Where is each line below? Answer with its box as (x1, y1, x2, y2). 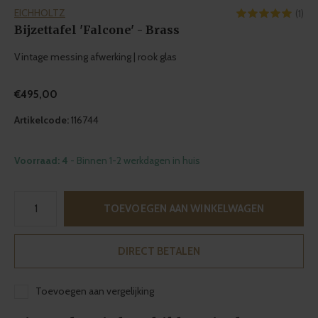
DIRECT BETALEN (117, 245, 201, 258)
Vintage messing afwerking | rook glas (14, 50, 177, 63)
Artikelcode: (14, 114, 69, 126)
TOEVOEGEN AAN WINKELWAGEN (103, 202, 265, 215)
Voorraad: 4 (14, 154, 70, 167)
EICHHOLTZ (14, 6, 65, 19)
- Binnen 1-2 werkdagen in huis (70, 154, 200, 167)
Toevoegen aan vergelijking (35, 285, 154, 297)
